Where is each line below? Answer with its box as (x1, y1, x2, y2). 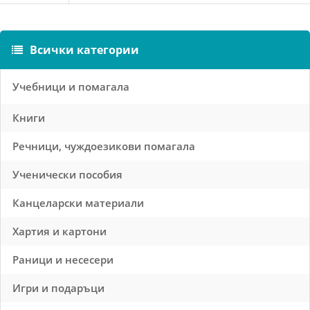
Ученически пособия (12, 167, 122, 181)
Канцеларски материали (12, 196, 144, 210)
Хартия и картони (12, 224, 107, 238)
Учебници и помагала (12, 80, 129, 93)
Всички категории (27, 42, 139, 57)
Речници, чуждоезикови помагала (12, 139, 195, 153)
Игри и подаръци (12, 281, 104, 295)
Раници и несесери (12, 253, 113, 266)
